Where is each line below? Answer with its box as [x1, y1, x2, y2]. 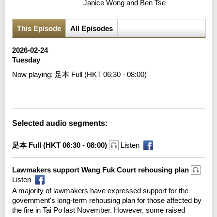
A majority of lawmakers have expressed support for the [12, 186, 188, 195]
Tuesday [12, 55, 40, 64]
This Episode [17, 24, 61, 32]
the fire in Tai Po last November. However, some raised [12, 205, 185, 214]
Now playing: [12, 70, 55, 78]
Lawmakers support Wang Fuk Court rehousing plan [12, 165, 191, 174]
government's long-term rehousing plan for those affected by [12, 196, 201, 204]
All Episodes [70, 24, 113, 32]
